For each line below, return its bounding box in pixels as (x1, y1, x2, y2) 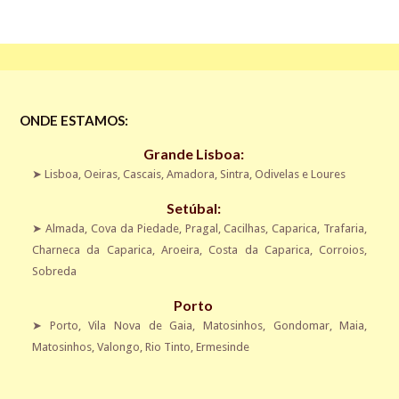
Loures (311, 167, 346, 181)
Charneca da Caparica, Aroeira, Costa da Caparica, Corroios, (32, 242, 368, 256)
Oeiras (84, 167, 118, 181)
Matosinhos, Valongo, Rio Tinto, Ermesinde (32, 339, 249, 354)
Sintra (220, 167, 249, 181)
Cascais (123, 167, 161, 181)
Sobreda (32, 264, 77, 278)
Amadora (167, 167, 215, 181)
